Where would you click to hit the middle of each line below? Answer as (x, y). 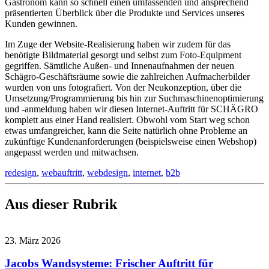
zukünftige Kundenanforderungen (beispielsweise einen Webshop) (131, 141)
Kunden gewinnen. (41, 23)
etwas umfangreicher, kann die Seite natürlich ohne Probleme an (126, 130)
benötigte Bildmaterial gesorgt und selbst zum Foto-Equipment (123, 55)
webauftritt (62, 172)
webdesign (107, 172)
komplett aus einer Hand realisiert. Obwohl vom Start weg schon (127, 119)
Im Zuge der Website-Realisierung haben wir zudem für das (118, 44)
